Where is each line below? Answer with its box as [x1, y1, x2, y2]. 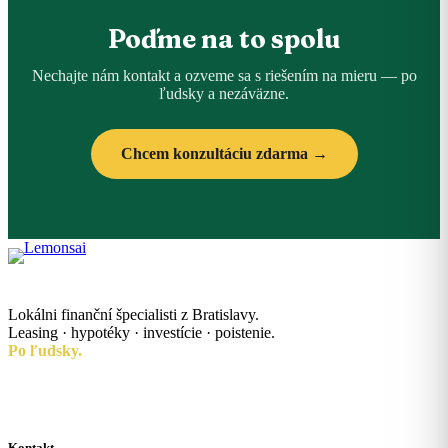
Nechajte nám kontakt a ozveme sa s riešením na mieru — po [31, 67, 417, 84]
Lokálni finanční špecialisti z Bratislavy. [8, 306, 259, 323]
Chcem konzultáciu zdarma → [120, 145, 328, 162]
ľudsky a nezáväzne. [159, 85, 289, 102]
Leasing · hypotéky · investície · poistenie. [8, 324, 275, 341]
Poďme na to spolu [107, 23, 341, 55]
